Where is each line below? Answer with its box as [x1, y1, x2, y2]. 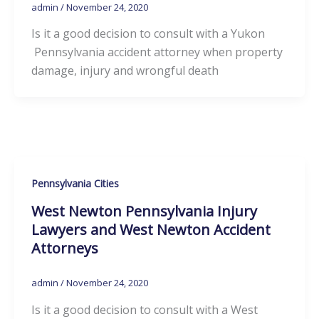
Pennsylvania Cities [31, 177, 119, 191]
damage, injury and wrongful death [31, 63, 219, 79]
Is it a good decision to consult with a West [31, 301, 258, 318]
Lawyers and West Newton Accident [31, 220, 271, 240]
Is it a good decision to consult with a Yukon [31, 26, 265, 42]
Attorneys [31, 239, 98, 258]
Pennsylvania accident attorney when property [31, 44, 283, 61]
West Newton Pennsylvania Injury [31, 202, 257, 221]
